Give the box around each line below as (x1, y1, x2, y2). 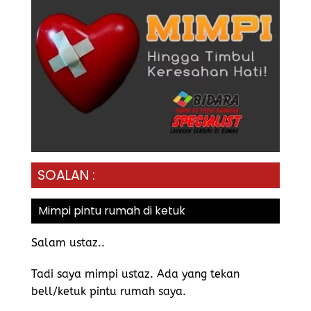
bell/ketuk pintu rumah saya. (31, 285, 190, 299)
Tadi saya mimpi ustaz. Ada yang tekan (31, 267, 239, 281)
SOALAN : (37, 165, 95, 185)
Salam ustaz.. (31, 235, 105, 249)
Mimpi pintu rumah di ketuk (38, 202, 185, 219)
